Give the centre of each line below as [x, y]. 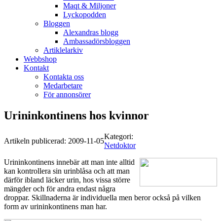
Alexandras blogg [91, 33]
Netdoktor [120, 146]
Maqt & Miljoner [90, 6]
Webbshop [40, 59]
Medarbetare [63, 86]
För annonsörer [67, 95]
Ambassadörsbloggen [97, 41]
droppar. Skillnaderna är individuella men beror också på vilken [102, 198]
